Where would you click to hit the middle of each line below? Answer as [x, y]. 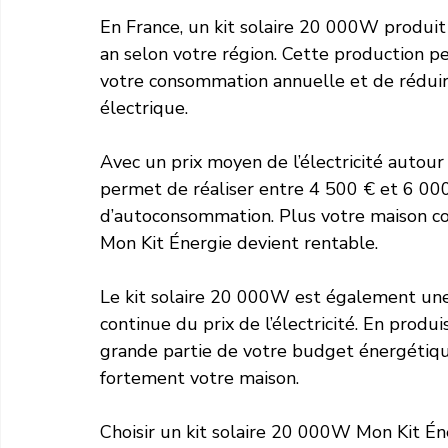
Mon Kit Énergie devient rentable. [239, 243]
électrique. [144, 108]
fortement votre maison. [199, 378]
